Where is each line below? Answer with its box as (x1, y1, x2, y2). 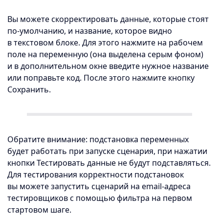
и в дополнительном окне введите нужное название (7, 61, 209, 71)
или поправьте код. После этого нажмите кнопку (7, 72, 195, 83)
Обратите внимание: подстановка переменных (7, 134, 189, 145)
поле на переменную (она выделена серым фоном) (7, 49, 203, 60)
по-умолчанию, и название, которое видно (7, 25, 172, 36)
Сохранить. (7, 84, 51, 95)
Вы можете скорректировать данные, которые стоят (7, 14, 209, 24)
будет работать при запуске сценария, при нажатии (7, 146, 207, 156)
